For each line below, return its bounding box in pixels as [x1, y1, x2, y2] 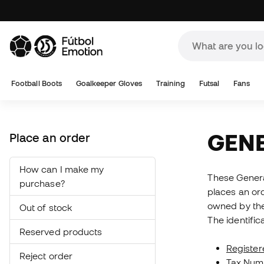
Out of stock [19, 202, 72, 213]
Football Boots [11, 79, 62, 88]
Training [156, 79, 186, 88]
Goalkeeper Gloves [75, 79, 143, 88]
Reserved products [19, 226, 103, 237]
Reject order [19, 250, 72, 261]
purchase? [19, 178, 65, 189]
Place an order [9, 131, 91, 144]
